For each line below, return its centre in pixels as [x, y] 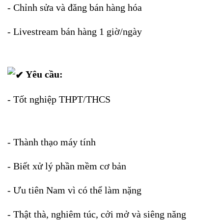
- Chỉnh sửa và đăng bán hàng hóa [75, 7]
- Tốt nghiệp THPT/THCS [59, 99]
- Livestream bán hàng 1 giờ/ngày [75, 31]
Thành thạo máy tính [55, 142]
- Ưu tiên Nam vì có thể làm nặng [74, 190]
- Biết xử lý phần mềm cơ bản [67, 166]
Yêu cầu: [43, 74]
